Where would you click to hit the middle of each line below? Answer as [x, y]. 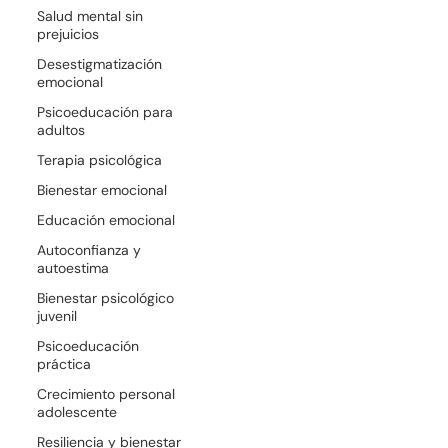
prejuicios [68, 33]
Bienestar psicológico [106, 297]
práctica [64, 363]
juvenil [57, 315]
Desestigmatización [100, 63]
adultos [61, 129]
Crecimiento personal [106, 393]
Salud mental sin [90, 15]
